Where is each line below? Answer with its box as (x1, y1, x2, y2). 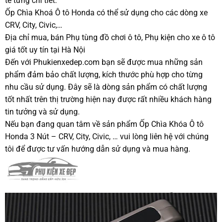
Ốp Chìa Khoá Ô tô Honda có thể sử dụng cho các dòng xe (4, 7, 208, 17)
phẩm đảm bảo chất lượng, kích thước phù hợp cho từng (4, 69, 203, 79)
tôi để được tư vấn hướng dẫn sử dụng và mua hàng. (4, 144, 190, 154)
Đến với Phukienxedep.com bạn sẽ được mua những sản (4, 57, 203, 67)
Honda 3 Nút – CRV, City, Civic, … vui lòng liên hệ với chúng (4, 131, 209, 141)
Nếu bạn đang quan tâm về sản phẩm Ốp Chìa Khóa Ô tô (4, 119, 204, 129)
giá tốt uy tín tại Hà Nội (4, 45, 85, 55)
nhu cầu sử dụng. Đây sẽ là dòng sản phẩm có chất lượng (4, 82, 207, 92)
